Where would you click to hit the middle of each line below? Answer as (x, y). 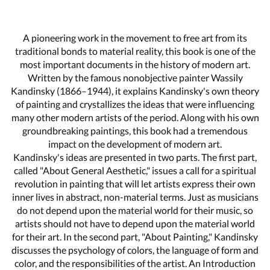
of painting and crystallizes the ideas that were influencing (135, 104)
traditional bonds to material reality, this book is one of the (135, 51)
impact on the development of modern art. (135, 143)
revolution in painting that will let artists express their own (135, 183)
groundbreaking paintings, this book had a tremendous (135, 130)
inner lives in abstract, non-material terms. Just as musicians (135, 196)
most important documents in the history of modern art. (135, 64)
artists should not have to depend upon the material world (135, 223)
